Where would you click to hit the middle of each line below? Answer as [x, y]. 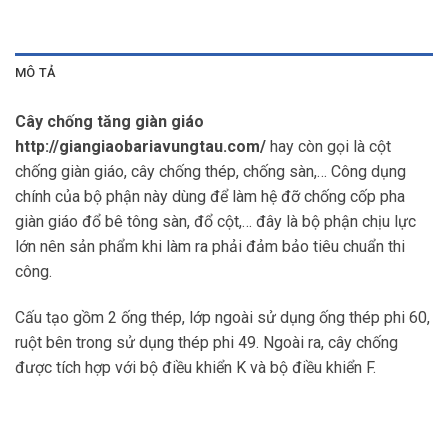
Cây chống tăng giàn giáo [109, 122]
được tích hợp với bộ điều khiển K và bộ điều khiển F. [195, 368]
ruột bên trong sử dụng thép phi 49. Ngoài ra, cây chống [206, 343]
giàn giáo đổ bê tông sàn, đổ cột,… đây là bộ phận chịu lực [215, 222]
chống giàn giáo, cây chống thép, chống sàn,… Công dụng [210, 172]
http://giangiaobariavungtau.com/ [142, 147]
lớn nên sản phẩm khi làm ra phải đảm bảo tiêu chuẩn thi [210, 247]
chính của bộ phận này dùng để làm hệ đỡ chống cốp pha [210, 197]
